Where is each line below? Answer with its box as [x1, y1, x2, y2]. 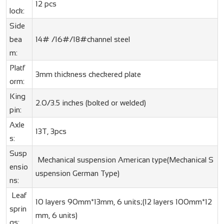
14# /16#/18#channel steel [35, 35, 130, 44]
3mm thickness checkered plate [35, 70, 141, 79]
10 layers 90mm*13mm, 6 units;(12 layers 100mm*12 [35, 197, 212, 206]
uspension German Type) [35, 169, 119, 178]
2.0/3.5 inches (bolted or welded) [35, 98, 146, 107]
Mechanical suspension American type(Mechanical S [35, 155, 213, 164]
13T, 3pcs [35, 127, 66, 136]
